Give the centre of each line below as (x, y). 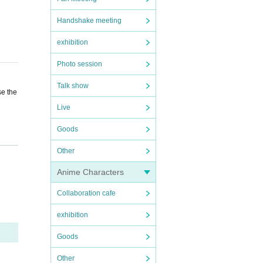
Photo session (80, 64)
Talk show (73, 86)
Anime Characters (90, 172)
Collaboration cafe (86, 193)
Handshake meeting (89, 21)
